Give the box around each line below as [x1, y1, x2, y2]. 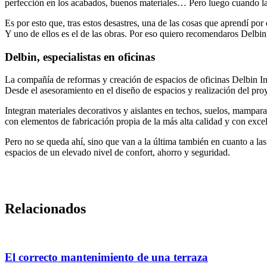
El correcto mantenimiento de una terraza [5, 250, 208, 263]
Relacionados [5, 201, 86, 217]
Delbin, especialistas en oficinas [5, 50, 155, 63]
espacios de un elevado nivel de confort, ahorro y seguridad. [5, 147, 230, 158]
